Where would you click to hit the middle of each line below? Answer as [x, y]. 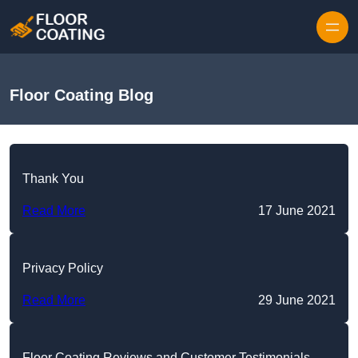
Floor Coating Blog [82, 95]
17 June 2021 [297, 211]
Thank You [53, 179]
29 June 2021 [297, 300]
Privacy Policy [63, 268]
